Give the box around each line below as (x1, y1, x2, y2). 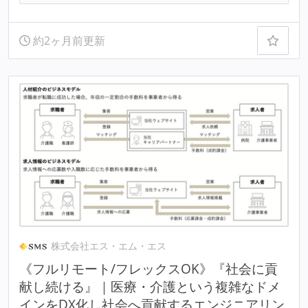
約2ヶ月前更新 (30, 32, 105, 48)
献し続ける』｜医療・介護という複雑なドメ (19, 277, 280, 296)
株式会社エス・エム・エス (51, 239, 167, 253)
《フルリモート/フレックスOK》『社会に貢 (19, 259, 278, 278)
